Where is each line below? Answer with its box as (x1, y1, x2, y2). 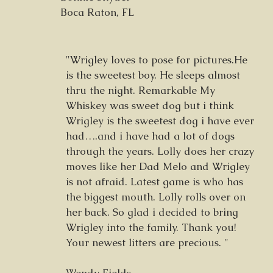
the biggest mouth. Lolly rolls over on (66, 190, 246, 204)
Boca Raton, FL (60, 5, 134, 19)
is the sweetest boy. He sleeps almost (66, 68, 240, 82)
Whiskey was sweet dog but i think (66, 99, 234, 112)
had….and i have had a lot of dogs (66, 129, 235, 143)
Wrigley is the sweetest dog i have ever (66, 114, 254, 127)
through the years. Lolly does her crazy (66, 144, 254, 158)
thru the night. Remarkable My (66, 83, 215, 97)
